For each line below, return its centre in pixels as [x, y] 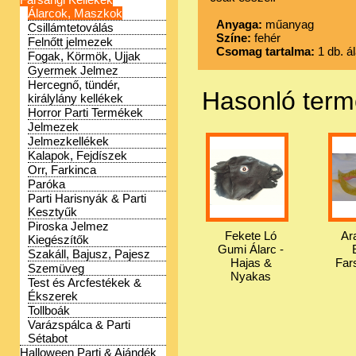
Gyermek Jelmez [73, 70]
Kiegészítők [58, 240]
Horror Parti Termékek [85, 112]
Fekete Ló [251, 235]
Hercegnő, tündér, [74, 85]
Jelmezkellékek [68, 141]
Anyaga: [239, 24]
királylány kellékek [75, 98]
